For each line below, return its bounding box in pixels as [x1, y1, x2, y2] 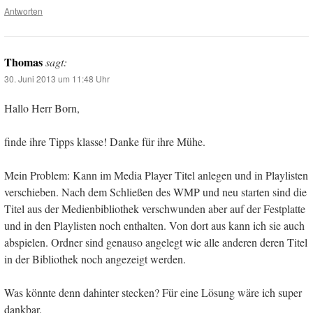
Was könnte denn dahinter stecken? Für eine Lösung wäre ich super [4, 285, 302, 300]
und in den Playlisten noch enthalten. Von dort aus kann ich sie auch [4, 218, 305, 233]
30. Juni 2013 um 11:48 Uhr [4, 73, 110, 85]
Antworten [4, 5, 43, 17]
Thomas [4, 54, 43, 71]
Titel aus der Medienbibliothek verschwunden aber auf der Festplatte [4, 201, 305, 217]
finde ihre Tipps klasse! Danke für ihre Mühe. [4, 134, 205, 150]
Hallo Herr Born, [4, 101, 80, 116]
